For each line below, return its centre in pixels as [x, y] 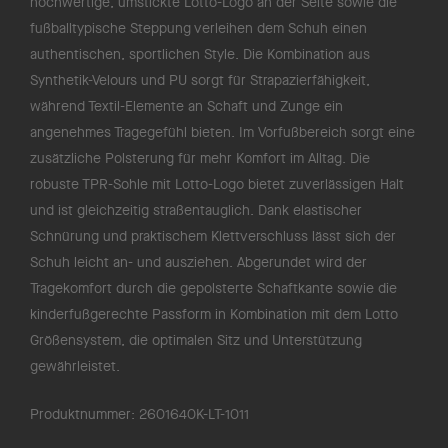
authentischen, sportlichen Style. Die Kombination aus [200, 54]
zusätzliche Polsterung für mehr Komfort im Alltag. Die [200, 158]
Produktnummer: [82, 414]
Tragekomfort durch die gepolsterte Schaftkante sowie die [213, 288]
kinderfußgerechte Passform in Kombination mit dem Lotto [214, 314]
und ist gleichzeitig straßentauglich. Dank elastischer [196, 210]
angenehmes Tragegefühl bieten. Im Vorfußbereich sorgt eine [222, 132]
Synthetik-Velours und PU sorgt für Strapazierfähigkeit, [200, 80]
